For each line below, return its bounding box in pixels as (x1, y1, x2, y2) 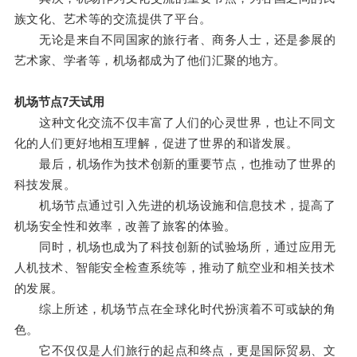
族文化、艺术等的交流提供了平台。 (14, 12, 212, 26)
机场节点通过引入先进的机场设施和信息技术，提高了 (14, 198, 336, 213)
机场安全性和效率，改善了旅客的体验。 (14, 219, 237, 233)
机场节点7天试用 (14, 95, 104, 109)
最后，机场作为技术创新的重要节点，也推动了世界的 (14, 157, 336, 171)
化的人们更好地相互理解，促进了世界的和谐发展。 (14, 136, 299, 151)
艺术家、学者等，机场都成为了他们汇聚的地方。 (14, 53, 286, 68)
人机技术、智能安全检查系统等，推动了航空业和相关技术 (14, 261, 335, 275)
